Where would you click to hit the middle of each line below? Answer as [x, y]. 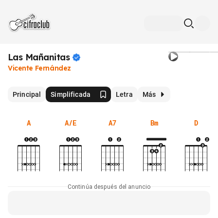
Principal [27, 94]
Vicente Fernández [39, 68]
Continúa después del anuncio [109, 187]
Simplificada [71, 94]
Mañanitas [47, 57]
